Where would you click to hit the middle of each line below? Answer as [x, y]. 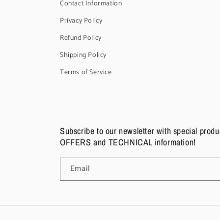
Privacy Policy [81, 21]
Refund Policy [81, 38]
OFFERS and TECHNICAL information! [128, 142]
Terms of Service [86, 72]
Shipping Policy [83, 55]
